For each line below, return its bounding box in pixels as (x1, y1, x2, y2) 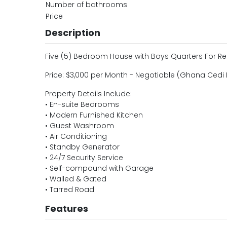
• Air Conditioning (45, 131, 107, 141)
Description (45, 26, 100, 39)
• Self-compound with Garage (45, 163, 154, 173)
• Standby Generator (45, 142, 120, 152)
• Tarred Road (45, 184, 94, 195)
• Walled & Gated (45, 174, 108, 184)
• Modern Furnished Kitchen (45, 110, 143, 120)
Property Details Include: (45, 89, 132, 99)
